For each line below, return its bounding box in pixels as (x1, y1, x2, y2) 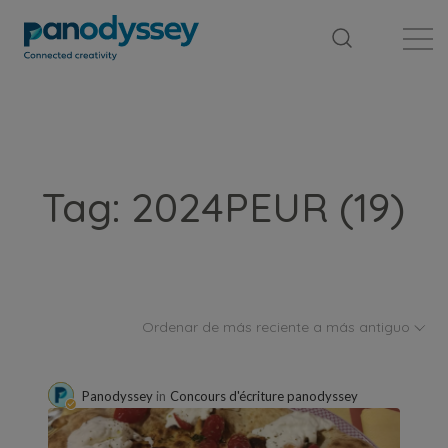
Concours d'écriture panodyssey (170, 388, 358, 404)
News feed (197, 3, 249, 15)
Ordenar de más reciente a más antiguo (142, 318, 414, 336)
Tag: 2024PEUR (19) (42, 182, 405, 232)
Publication (363, 3, 415, 15)
